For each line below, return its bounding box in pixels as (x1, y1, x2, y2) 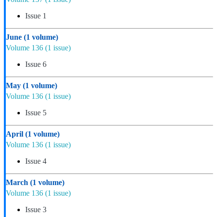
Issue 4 (25, 157, 46, 166)
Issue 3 (25, 205, 46, 214)
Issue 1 (25, 12, 46, 20)
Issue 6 (25, 60, 46, 69)
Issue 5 (25, 108, 46, 117)
